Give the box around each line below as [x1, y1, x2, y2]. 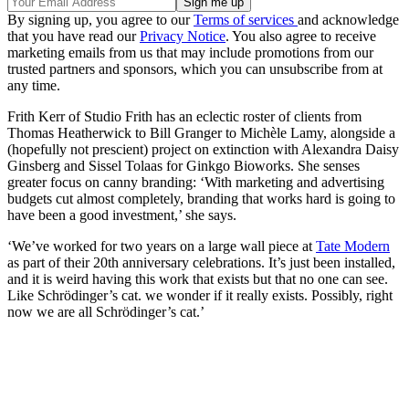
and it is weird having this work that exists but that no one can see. [7, 271, 388, 288]
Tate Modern [316, 238, 390, 255]
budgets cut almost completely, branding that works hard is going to [7, 191, 395, 207]
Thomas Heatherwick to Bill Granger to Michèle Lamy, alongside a [7, 125, 395, 142]
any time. [7, 78, 60, 94]
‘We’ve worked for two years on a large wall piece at [7, 238, 316, 255]
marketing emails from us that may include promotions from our [7, 45, 373, 61]
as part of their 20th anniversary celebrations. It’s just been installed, [7, 255, 395, 271]
